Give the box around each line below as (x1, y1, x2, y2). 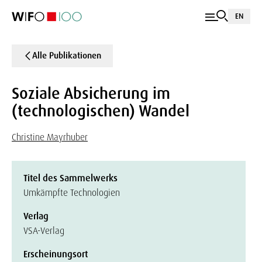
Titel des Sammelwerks (23, 172, 118, 184)
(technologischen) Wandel (12, 101, 189, 121)
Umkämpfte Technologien (23, 187, 120, 199)
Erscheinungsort (23, 248, 88, 260)
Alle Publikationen (32, 50, 101, 61)
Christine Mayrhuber (12, 131, 88, 143)
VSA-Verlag (23, 225, 64, 237)
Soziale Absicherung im (12, 83, 170, 104)
